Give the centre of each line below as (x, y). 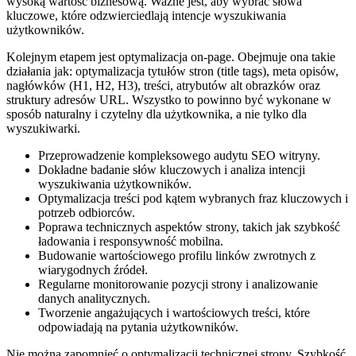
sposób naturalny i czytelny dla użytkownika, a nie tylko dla (157, 114)
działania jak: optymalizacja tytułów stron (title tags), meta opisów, (172, 72)
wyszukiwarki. (43, 129)
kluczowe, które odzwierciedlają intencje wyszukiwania (146, 16)
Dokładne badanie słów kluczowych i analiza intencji (172, 170)
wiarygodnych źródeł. (93, 270)
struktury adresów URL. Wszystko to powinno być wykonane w (169, 100)
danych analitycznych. (94, 299)
